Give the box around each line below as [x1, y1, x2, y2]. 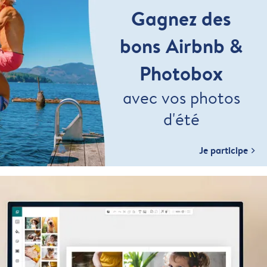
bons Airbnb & [120, 32, 243, 60]
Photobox [139, 59, 223, 87]
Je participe [199, 143, 248, 157]
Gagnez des [131, 4, 231, 32]
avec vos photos [122, 86, 240, 108]
